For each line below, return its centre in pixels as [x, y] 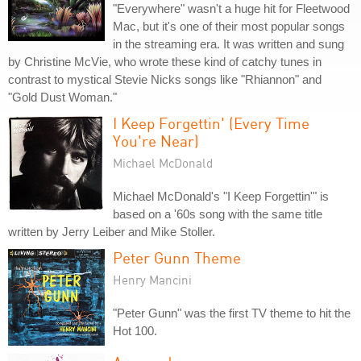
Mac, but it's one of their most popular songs [229, 26]
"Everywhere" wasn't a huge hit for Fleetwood [231, 8]
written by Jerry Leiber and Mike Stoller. [112, 232]
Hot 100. [135, 331]
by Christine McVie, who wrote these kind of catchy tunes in [165, 62]
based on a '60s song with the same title [218, 214]
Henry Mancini [152, 280]
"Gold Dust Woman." [62, 97]
